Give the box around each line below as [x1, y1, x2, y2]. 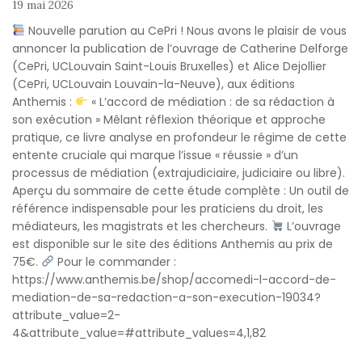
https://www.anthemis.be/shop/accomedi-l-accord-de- [12, 271, 336, 288]
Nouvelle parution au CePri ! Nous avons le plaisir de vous [24, 22, 347, 39]
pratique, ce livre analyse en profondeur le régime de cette [12, 128, 347, 145]
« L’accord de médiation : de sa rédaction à [87, 93, 335, 110]
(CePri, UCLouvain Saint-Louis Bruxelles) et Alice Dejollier [12, 57, 326, 74]
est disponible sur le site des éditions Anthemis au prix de [12, 235, 333, 252]
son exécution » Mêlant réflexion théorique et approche [12, 111, 326, 128]
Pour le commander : [53, 253, 176, 270]
